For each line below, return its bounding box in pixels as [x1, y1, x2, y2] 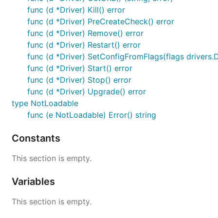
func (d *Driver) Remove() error [27, 28, 144, 38]
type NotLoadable [12, 98, 78, 108]
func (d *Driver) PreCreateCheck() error [27, 17, 174, 26]
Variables [12, 176, 57, 187]
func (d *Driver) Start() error [27, 63, 132, 73]
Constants [12, 132, 63, 144]
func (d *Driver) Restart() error [27, 40, 141, 50]
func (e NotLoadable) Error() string [27, 110, 156, 120]
